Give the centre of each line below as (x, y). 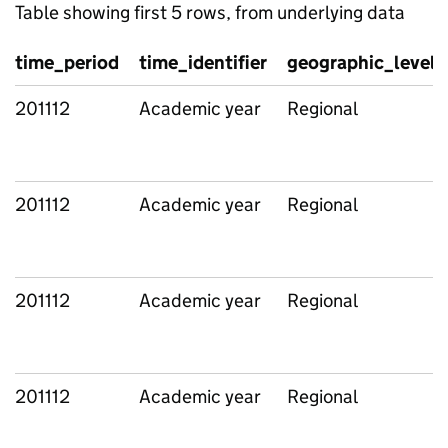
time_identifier (203, 62)
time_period (67, 62)
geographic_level (361, 62)
